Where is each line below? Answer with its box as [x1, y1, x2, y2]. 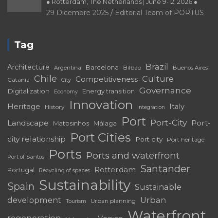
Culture [142, 73, 174, 84]
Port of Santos [7, 153, 44, 160]
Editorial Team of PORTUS [115, 8, 204, 17]
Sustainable [135, 182, 182, 192]
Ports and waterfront [86, 149, 180, 161]
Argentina [54, 64, 81, 71]
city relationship [7, 134, 66, 144]
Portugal [7, 166, 35, 174]
